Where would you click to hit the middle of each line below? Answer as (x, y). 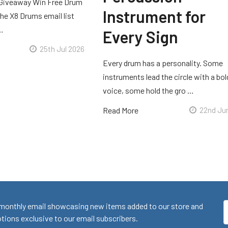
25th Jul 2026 (62, 49)
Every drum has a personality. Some (163, 63)
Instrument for (154, 17)
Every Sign (140, 37)
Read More (120, 110)
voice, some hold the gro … (148, 91)
